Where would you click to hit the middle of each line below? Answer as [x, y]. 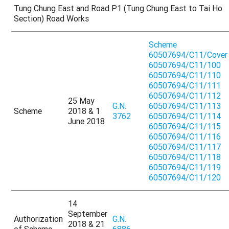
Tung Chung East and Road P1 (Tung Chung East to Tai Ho [118, 8]
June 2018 [87, 121]
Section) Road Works [52, 18]
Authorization [39, 219]
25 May [82, 100]
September [88, 213]
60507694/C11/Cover [188, 54]
